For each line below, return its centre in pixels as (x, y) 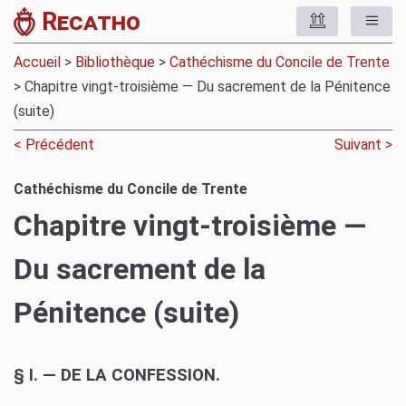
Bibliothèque (115, 63)
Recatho (91, 21)
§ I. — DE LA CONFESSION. (117, 375)
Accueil (37, 63)
